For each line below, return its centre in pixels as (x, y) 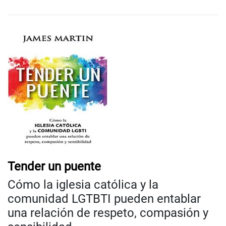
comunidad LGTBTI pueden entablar (104, 199)
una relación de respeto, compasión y (108, 213)
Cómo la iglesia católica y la (83, 185)
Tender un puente (54, 167)
